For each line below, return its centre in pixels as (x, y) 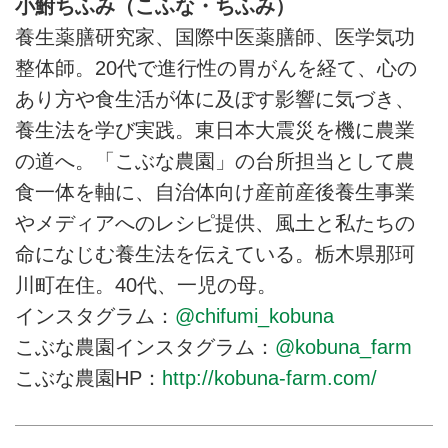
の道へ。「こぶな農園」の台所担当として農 (215, 160)
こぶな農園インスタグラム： (145, 346)
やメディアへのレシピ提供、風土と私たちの (215, 222)
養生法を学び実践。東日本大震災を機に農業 (215, 129)
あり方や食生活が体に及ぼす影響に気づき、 (215, 98)
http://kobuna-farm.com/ (269, 377)
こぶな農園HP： (88, 377)
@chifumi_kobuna (254, 315)
